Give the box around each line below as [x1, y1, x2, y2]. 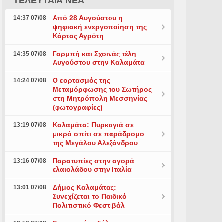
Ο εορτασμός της [52, 76, 110, 84]
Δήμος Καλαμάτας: [52, 183, 116, 191]
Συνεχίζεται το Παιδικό [52, 192, 127, 200]
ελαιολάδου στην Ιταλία [52, 166, 132, 173]
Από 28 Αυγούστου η [52, 14, 123, 22]
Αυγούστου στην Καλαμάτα [52, 58, 145, 66]
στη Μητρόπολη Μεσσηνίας [52, 94, 147, 102]
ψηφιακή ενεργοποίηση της [52, 23, 147, 31]
